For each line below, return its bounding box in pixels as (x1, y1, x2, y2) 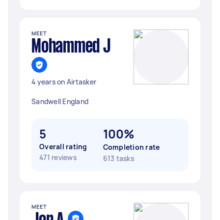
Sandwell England (31, 97, 88, 106)
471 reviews (39, 153, 77, 162)
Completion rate (103, 142, 160, 152)
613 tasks (103, 154, 134, 163)
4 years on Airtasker (31, 77, 96, 86)
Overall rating (39, 142, 87, 151)
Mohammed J (31, 38, 110, 56)
